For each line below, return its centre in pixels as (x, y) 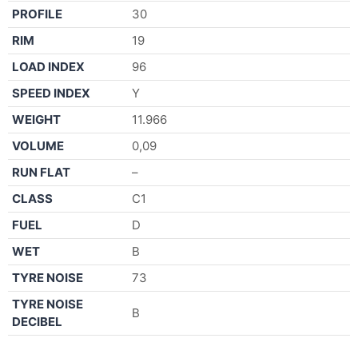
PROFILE (37, 14)
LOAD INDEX (48, 66)
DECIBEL (37, 321)
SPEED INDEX (51, 93)
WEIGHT (36, 119)
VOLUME (38, 145)
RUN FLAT (41, 172)
